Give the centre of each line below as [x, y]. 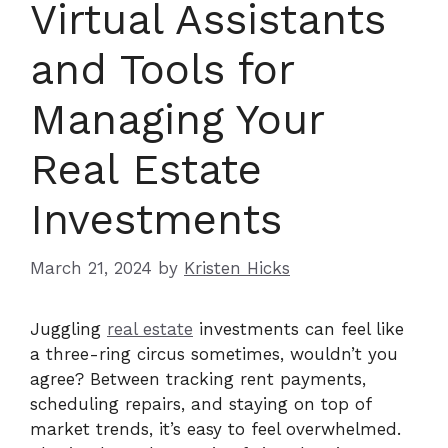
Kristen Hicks [237, 268]
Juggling [68, 329]
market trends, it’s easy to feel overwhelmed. [215, 429]
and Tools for [162, 69]
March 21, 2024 [91, 268]
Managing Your [177, 119]
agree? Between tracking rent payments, [198, 379]
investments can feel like [298, 329]
